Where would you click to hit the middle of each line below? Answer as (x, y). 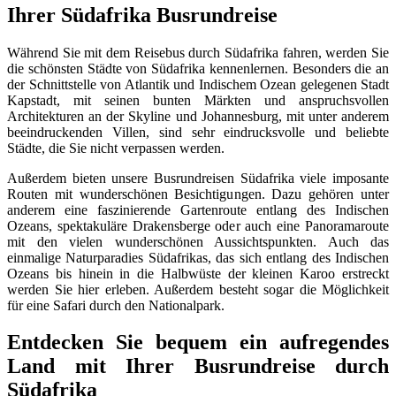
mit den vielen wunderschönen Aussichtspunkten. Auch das (198, 241)
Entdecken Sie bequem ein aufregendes (198, 343)
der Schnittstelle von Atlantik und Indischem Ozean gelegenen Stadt (198, 84)
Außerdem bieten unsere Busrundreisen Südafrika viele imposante (198, 178)
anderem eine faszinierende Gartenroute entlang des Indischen (198, 209)
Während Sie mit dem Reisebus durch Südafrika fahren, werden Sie (198, 52)
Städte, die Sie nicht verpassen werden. (116, 148)
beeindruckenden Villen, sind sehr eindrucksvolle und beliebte (198, 132)
